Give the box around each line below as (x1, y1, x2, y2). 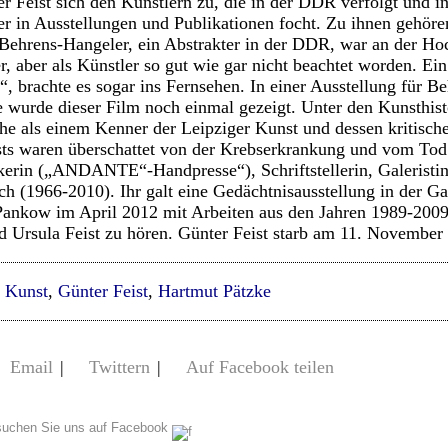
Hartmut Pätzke (158, 281, 271, 301)
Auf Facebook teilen (186, 357, 334, 377)
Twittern (89, 357, 150, 377)
